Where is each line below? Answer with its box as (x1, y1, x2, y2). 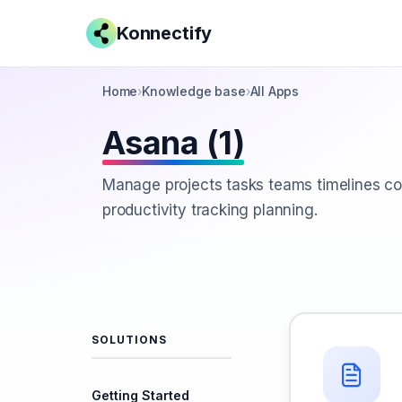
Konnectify (117, 22, 213, 44)
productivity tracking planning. (102, 201, 318, 219)
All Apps (249, 83, 300, 99)
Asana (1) (102, 123, 245, 162)
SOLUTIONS (92, 333, 167, 346)
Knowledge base (142, 83, 246, 99)
